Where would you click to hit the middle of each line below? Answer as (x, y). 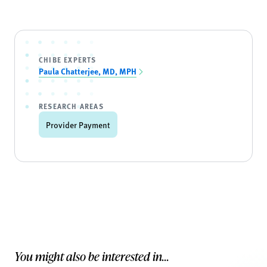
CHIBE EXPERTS (68, 60)
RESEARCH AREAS (71, 106)
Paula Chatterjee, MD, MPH (88, 71)
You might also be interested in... (92, 256)
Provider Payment (78, 125)
